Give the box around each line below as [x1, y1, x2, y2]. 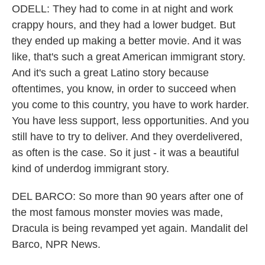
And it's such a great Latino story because [12, 67, 209, 79]
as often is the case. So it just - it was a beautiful [12, 147, 239, 159]
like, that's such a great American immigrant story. [12, 51, 245, 63]
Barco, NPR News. [12, 238, 101, 250]
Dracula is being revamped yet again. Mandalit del [12, 222, 248, 234]
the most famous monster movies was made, [12, 206, 223, 218]
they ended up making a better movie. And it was [12, 35, 241, 47]
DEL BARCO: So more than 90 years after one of [12, 190, 243, 202]
